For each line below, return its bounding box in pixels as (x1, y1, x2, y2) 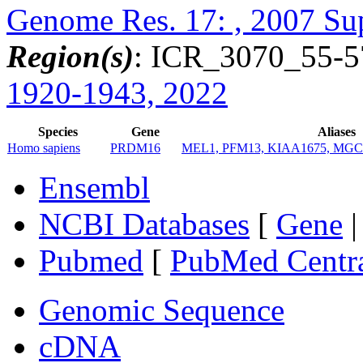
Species (38, 125, 78, 139)
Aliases (318, 125, 356, 139)
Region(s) (6, 39, 134, 75)
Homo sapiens (7, 141, 80, 156)
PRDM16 (110, 141, 160, 156)
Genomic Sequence (39, 293, 284, 328)
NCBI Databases (39, 207, 250, 242)
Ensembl (39, 170, 150, 206)
